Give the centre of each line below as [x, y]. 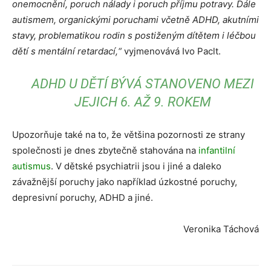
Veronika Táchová [221, 229]
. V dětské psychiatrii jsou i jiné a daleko [136, 166]
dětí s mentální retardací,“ [67, 51]
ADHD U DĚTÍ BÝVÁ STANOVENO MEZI [143, 84]
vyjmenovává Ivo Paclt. [171, 51]
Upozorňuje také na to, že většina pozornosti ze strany [129, 135]
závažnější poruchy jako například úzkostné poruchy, [125, 182]
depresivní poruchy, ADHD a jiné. [83, 198]
